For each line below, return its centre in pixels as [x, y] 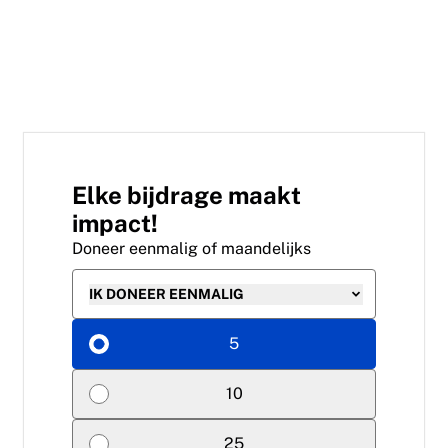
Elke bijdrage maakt [186, 194]
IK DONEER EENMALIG [166, 293]
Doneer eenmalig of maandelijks [191, 248]
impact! [115, 222]
